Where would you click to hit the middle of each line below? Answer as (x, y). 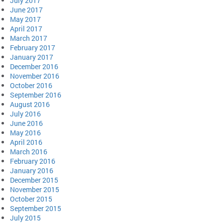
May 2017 (25, 19)
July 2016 (25, 113)
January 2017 (32, 57)
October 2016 (31, 85)
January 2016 (32, 170)
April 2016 (26, 142)
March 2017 (29, 38)
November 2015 (35, 189)
